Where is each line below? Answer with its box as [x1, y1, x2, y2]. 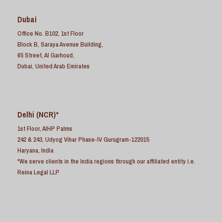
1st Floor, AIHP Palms [17, 124, 72, 133]
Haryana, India [17, 146, 54, 155]
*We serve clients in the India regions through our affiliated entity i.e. [17, 157, 195, 166]
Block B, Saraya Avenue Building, [17, 40, 103, 49]
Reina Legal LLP [17, 167, 59, 176]
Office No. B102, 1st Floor [17, 29, 84, 38]
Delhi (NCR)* [17, 109, 58, 120]
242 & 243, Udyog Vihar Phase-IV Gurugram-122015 [17, 135, 149, 144]
